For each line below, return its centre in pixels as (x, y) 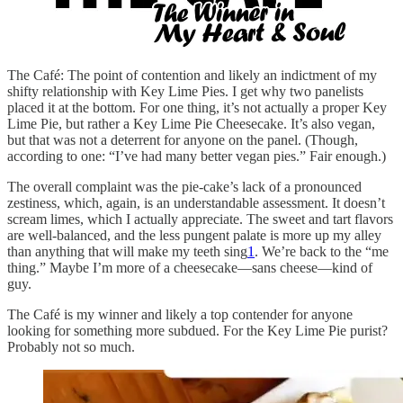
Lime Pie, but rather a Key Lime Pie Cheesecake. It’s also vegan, (191, 124)
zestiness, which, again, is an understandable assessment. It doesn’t (196, 203)
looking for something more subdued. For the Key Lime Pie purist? (197, 331)
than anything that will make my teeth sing (127, 252)
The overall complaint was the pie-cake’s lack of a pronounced (184, 187)
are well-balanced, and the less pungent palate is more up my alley (194, 236)
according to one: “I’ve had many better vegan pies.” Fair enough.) (197, 157)
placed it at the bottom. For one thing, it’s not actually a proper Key (197, 108)
